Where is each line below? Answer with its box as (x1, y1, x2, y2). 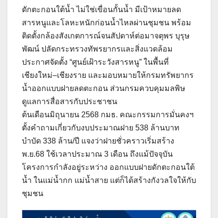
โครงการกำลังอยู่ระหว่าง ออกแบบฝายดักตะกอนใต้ (22, 163, 195, 171)
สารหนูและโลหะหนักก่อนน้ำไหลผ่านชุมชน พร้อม (22, 18, 191, 27)
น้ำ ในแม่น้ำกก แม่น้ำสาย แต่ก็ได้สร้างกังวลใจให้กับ (22, 176, 196, 184)
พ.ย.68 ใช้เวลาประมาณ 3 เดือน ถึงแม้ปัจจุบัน (22, 149, 173, 158)
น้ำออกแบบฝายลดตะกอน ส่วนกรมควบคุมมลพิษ (22, 84, 185, 92)
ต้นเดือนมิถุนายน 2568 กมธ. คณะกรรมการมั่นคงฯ (22, 110, 194, 119)
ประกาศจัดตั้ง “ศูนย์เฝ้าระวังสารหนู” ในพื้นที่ (22, 57, 169, 66)
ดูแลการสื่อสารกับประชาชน (22, 97, 117, 106)
